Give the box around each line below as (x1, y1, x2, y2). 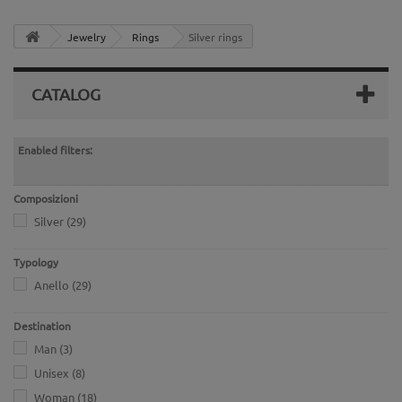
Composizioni (13, 191, 78, 205)
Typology (13, 255, 58, 269)
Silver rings (188, 30, 242, 44)
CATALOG (31, 84, 100, 103)
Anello (34, 277, 69, 293)
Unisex (34, 365, 69, 380)
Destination (13, 319, 71, 333)
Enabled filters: (18, 143, 92, 157)
